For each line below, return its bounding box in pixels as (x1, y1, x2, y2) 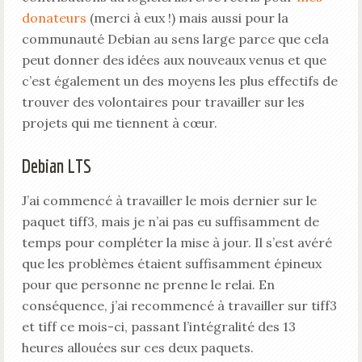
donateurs (21, 10, 86, 26)
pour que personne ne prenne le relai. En (21, 276, 275, 293)
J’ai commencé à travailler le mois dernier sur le (21, 192, 317, 208)
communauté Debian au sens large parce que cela (21, 31, 329, 47)
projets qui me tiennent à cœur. (21, 115, 217, 131)
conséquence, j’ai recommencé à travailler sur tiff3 (21, 297, 337, 314)
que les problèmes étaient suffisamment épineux (21, 255, 322, 271)
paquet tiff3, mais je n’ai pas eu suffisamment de (21, 213, 319, 229)
